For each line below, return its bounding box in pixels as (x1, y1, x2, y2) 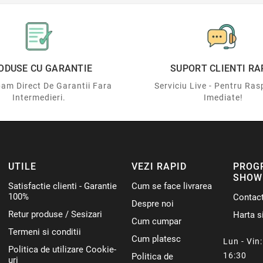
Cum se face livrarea (131, 180, 213, 191)
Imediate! (203, 92, 243, 102)
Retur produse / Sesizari (8, 208, 103, 220)
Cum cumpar (131, 215, 182, 227)
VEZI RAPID (131, 160, 187, 172)
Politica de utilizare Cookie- (8, 244, 117, 255)
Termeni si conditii (8, 226, 82, 237)
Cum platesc (131, 233, 181, 244)
